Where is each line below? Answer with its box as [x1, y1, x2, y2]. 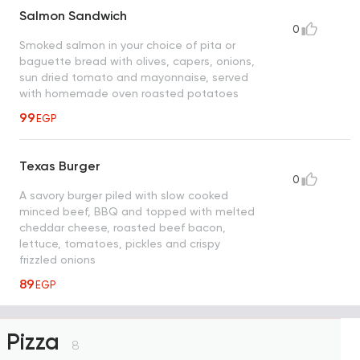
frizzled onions [19, 253, 96, 267]
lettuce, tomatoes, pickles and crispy [19, 237, 220, 251]
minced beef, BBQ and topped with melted [19, 205, 255, 219]
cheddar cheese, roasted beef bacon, [19, 221, 226, 235]
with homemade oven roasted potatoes [19, 87, 239, 100]
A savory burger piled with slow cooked [19, 189, 228, 202]
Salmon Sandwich [19, 8, 127, 24]
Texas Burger [19, 158, 100, 174]
